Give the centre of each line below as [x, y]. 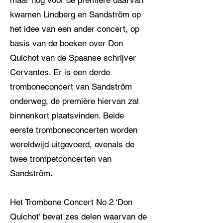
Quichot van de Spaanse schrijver [73, 58]
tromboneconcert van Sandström [71, 87]
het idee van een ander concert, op [75, 29]
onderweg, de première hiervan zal [74, 101]
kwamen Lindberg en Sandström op [75, 14]
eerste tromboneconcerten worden [74, 130]
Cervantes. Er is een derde [60, 72]
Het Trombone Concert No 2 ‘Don [71, 202]
